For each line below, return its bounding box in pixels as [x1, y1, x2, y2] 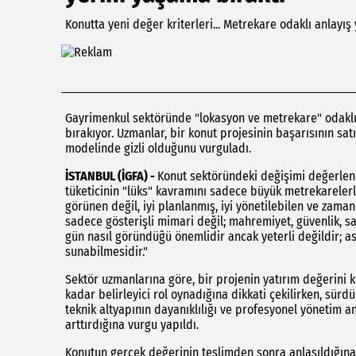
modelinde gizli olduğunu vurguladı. [65, 141, 251, 156]
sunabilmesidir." [65, 244, 148, 259]
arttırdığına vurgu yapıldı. [65, 317, 199, 332]
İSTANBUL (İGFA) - [65, 168, 157, 184]
